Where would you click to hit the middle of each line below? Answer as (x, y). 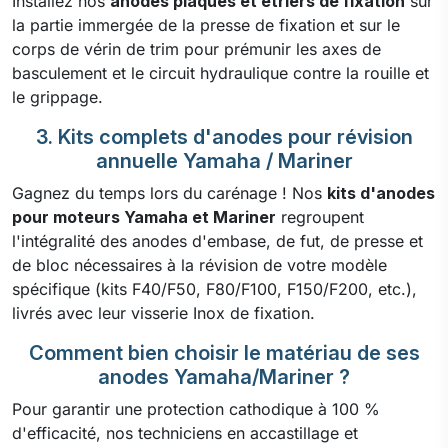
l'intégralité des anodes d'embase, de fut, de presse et (217, 240)
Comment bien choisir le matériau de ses (224, 352)
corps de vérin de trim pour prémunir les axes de (196, 48)
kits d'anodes (381, 192)
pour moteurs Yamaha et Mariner (144, 216)
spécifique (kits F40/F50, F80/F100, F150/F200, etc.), (214, 288)
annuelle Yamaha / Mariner (224, 160)
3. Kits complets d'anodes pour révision (224, 136)
